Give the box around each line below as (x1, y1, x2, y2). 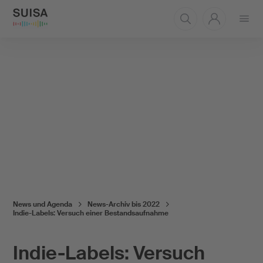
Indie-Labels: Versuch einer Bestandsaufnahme (12, 208, 168, 218)
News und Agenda (12, 199, 72, 209)
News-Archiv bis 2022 (87, 199, 160, 209)
